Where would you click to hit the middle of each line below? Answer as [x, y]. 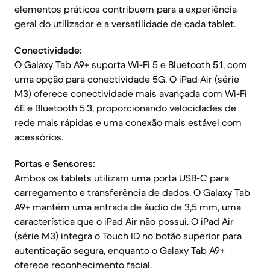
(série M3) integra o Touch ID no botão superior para [128, 236]
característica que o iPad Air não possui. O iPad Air [124, 221]
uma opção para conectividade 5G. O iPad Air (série [127, 79]
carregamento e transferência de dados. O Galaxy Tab [132, 192]
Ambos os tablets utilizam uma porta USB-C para [122, 178]
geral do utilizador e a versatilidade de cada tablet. [125, 24]
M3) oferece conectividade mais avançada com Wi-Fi [131, 93]
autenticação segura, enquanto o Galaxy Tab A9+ [120, 250]
